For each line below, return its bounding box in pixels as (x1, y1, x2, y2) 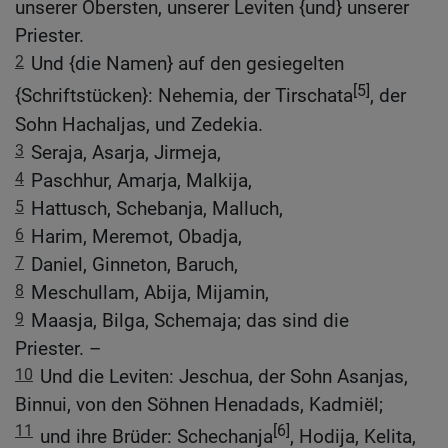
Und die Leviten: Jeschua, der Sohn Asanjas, (40, 364, 408, 388)
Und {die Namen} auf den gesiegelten (31, 52, 344, 76)
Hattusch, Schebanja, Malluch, (31, 196, 283, 220)
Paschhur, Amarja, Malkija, (31, 168, 252, 192)
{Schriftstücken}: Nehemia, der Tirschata (15, 84, 353, 108)
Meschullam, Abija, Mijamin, (31, 280, 269, 304)
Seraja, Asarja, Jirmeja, (31, 140, 221, 164)
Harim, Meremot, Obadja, (31, 224, 242, 248)
